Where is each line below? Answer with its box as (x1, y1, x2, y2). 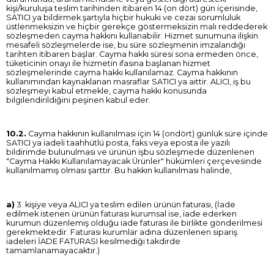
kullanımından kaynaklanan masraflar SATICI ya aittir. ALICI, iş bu (6, 76, 251, 86)
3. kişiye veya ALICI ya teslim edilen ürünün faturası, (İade (15, 199, 235, 209)
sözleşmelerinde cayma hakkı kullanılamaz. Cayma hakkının (6, 67, 238, 77)
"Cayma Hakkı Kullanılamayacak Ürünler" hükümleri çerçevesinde (6, 157, 262, 166)
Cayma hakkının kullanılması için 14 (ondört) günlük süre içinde (26, 129, 268, 139)
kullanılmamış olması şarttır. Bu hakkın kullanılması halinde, (6, 166, 232, 176)
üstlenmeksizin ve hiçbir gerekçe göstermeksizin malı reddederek (6, 21, 267, 31)
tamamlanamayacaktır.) (6, 245, 100, 255)
